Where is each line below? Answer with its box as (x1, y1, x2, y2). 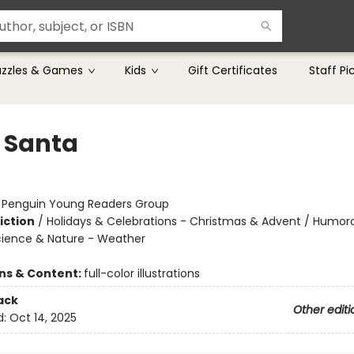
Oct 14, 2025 (9, 310, 77, 326)
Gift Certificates (188, 62, 277, 78)
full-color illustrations (83, 265, 200, 281)
